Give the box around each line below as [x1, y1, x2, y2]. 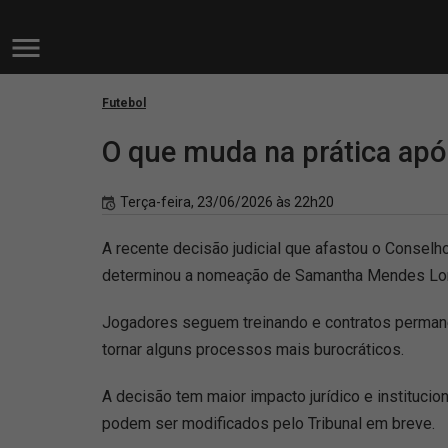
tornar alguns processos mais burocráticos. [102, 340, 404, 359]
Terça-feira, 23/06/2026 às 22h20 [120, 194, 334, 210]
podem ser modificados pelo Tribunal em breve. [102, 414, 435, 433]
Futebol [102, 96, 146, 110]
